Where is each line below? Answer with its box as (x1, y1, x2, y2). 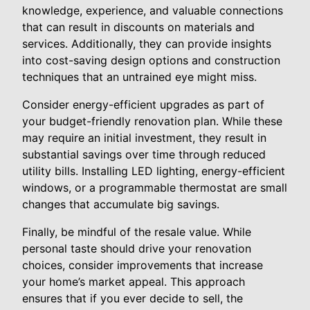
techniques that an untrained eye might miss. (22, 70, 257, 84)
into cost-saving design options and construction (22, 53, 280, 67)
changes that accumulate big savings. (22, 197, 219, 211)
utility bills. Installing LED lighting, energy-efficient (22, 164, 285, 178)
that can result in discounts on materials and (22, 20, 255, 34)
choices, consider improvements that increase (22, 258, 263, 272)
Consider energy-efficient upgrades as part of (22, 98, 264, 111)
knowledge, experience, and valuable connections (22, 3, 283, 17)
